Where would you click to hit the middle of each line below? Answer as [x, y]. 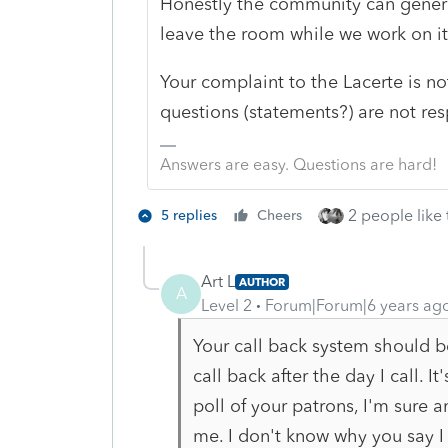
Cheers [279, 215]
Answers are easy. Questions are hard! [298, 164]
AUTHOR [262, 281]
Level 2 [226, 305]
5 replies [189, 215]
